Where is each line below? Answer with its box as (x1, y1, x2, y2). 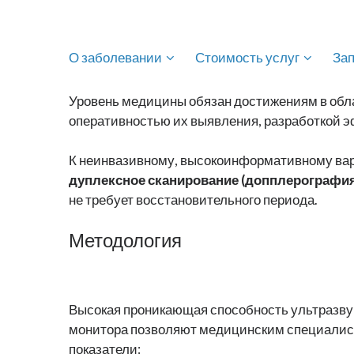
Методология (69, 230, 182, 252)
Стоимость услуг (195, 50, 299, 66)
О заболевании (69, 50, 162, 66)
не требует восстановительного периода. (69, 192, 318, 209)
